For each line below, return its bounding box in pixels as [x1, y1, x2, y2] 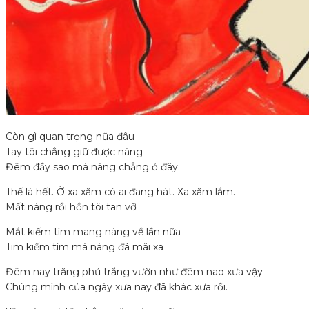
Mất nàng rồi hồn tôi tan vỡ [6, 201, 137, 214]
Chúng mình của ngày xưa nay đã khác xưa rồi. [6, 281, 228, 294]
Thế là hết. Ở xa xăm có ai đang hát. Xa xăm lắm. [6, 186, 235, 199]
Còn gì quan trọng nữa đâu [6, 130, 134, 143]
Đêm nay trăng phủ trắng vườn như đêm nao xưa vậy [6, 266, 263, 279]
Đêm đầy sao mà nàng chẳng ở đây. [6, 161, 180, 174]
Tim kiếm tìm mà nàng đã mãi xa [6, 241, 163, 254]
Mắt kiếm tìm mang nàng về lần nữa [6, 226, 181, 239]
